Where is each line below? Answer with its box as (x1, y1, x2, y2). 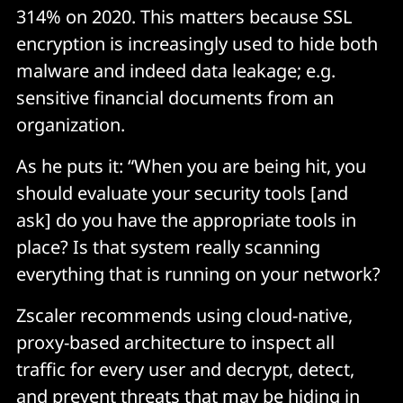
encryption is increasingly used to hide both (16, 31, 378, 56)
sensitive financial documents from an (16, 85, 334, 110)
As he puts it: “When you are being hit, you (16, 154, 366, 178)
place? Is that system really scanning (16, 235, 320, 259)
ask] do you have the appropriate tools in (16, 208, 356, 232)
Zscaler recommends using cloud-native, (16, 303, 353, 327)
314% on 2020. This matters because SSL (16, 4, 352, 29)
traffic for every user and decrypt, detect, (16, 357, 354, 381)
